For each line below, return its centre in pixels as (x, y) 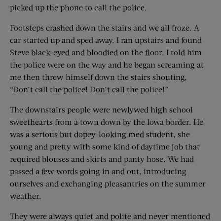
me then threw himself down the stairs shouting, (98, 77)
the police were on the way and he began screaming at (107, 65)
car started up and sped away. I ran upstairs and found (106, 40)
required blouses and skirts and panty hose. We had (102, 159)
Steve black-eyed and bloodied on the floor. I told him (106, 52)
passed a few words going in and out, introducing (98, 171)
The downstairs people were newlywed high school (101, 110)
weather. (26, 196)
